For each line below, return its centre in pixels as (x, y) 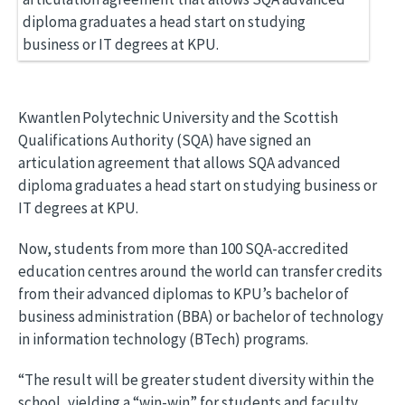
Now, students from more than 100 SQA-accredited (184, 249)
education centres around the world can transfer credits (200, 271)
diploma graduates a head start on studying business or (198, 185)
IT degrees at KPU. (78, 208)
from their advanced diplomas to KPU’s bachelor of (184, 294)
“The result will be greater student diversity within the (196, 380)
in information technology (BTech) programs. (163, 339)
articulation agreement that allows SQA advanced (179, 163)
